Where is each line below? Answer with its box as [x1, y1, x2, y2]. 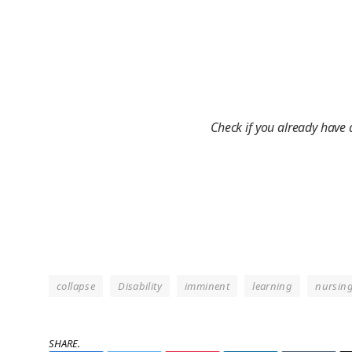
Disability [118, 279, 163, 294]
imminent [185, 279, 230, 294]
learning [252, 279, 293, 294]
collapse [57, 279, 96, 294]
